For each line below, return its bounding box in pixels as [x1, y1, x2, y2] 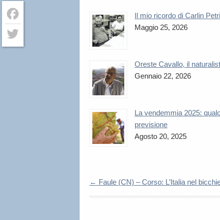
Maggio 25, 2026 [135, 23, 188, 31]
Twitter [5, 46, 22, 54]
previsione [135, 120, 167, 129]
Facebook [5, 26, 31, 33]
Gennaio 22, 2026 [135, 72, 191, 80]
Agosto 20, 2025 [135, 132, 187, 140]
